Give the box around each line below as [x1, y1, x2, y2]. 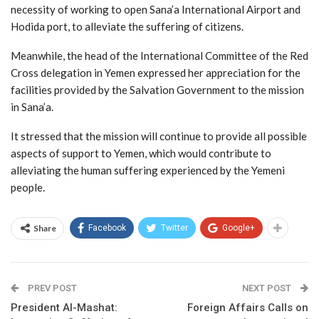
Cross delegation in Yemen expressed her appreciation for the [11, 66, 300, 79]
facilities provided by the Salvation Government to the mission [11, 83, 304, 96]
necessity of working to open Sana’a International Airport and [11, 2, 300, 16]
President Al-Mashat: [11, 300, 117, 314]
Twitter [161, 222, 188, 233]
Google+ [222, 222, 255, 233]
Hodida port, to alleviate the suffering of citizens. [11, 19, 244, 33]
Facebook [88, 222, 126, 233]
